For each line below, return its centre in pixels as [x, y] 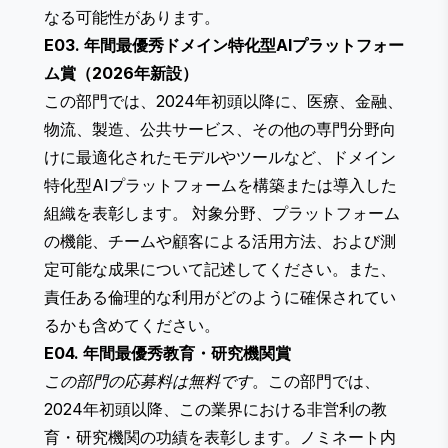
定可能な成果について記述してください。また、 [220, 269]
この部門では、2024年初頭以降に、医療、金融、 [223, 101]
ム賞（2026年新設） [121, 73]
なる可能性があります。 [132, 17]
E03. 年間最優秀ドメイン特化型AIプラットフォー [224, 45]
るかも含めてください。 [132, 325]
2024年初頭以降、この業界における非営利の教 [215, 409]
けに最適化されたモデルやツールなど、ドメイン [220, 157]
